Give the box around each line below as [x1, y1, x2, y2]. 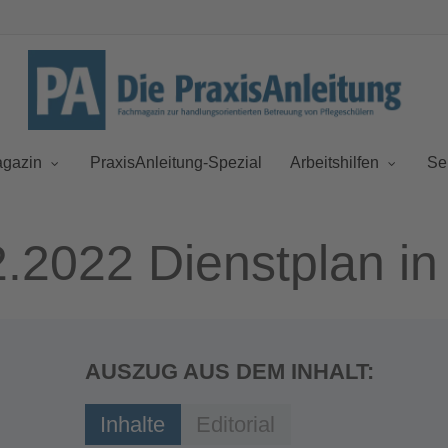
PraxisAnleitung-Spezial [90, 154, 262, 171]
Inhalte [99, 412, 165, 438]
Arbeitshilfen [290, 154, 379, 171]
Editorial [195, 412, 275, 438]
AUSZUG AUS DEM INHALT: [84, 359, 374, 385]
